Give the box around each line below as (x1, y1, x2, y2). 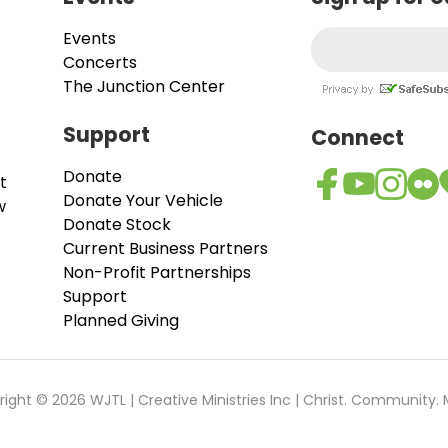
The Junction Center (63, 74, 225, 98)
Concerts (63, 50, 137, 74)
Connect (311, 122, 404, 152)
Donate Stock (63, 212, 171, 236)
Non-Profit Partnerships (63, 260, 251, 284)
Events (63, 26, 116, 50)
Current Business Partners (63, 236, 268, 260)
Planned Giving (63, 308, 179, 332)
